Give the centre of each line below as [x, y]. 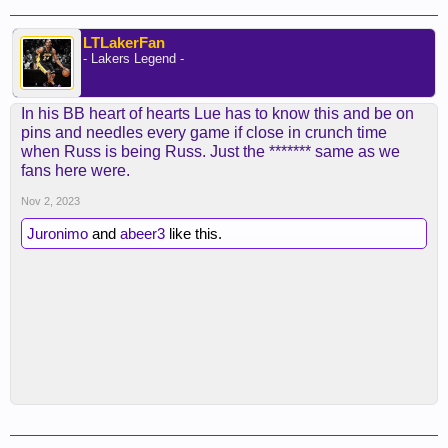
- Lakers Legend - [133, 58]
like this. [193, 233]
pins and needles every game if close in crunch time [204, 132]
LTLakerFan [124, 42]
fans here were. [75, 170]
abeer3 [142, 233]
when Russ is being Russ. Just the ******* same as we [210, 151]
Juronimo [57, 233]
